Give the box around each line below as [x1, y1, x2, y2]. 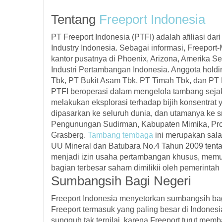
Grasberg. [51, 131, 88, 139]
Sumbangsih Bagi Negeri [51, 173, 191, 188]
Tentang [51, 12, 99, 27]
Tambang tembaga [88, 131, 153, 139]
